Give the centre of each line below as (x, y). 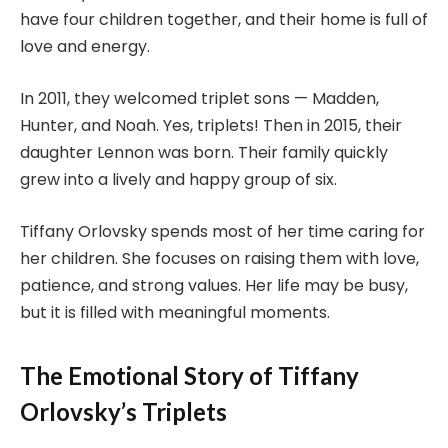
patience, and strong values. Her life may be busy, (214, 285)
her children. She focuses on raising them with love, (219, 258)
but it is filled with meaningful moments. (175, 312)
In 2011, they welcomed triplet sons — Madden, (199, 99)
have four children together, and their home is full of (224, 20)
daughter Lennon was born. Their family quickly (204, 153)
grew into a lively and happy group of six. (178, 180)
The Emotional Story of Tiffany (189, 376)
